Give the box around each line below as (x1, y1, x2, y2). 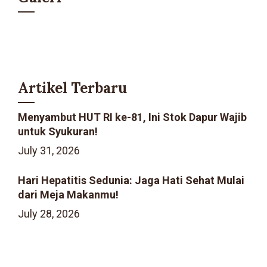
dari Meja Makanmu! (18, 188, 119, 201)
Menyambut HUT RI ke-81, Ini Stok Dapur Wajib (18, 111, 247, 123)
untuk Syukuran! (18, 125, 98, 138)
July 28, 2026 (18, 207, 80, 220)
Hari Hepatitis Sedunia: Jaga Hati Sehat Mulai (18, 174, 244, 187)
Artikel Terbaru (18, 79, 127, 97)
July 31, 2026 (18, 144, 80, 157)
